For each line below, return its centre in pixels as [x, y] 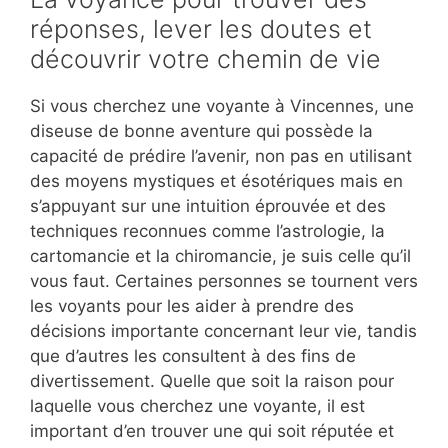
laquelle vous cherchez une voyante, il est [197, 406]
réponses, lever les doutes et [201, 29]
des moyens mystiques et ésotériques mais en [216, 181]
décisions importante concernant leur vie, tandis [223, 331]
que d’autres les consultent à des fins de [193, 356]
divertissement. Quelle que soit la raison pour [212, 381]
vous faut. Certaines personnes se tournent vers [224, 281]
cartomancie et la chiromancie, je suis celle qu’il [220, 256]
